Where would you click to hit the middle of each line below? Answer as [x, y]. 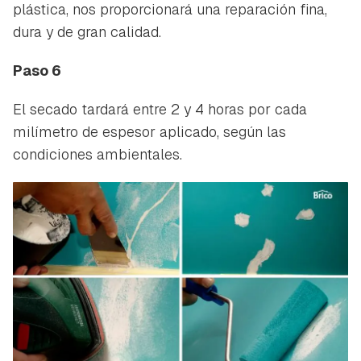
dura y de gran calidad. [87, 32]
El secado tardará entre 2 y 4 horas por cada [160, 110]
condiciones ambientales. [98, 155]
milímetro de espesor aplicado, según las [149, 132]
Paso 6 [37, 71]
